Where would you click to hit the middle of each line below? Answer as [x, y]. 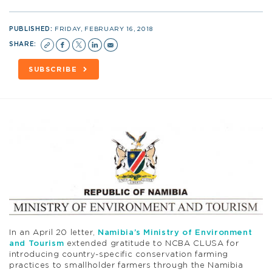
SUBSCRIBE [53, 69]
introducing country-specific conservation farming [119, 254]
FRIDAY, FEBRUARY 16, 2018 [104, 29]
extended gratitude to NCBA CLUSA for [151, 243]
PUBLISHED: [32, 29]
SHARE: [24, 44]
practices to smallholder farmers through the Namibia [126, 265]
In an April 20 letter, [53, 233]
